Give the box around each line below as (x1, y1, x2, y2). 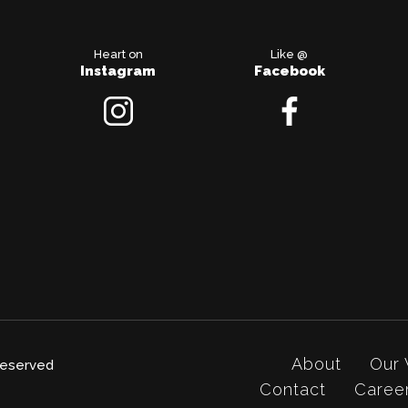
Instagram (80, 63, 157, 80)
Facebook (253, 63, 325, 80)
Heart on (93, 47, 143, 62)
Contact (260, 380, 326, 400)
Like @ (270, 47, 309, 62)
